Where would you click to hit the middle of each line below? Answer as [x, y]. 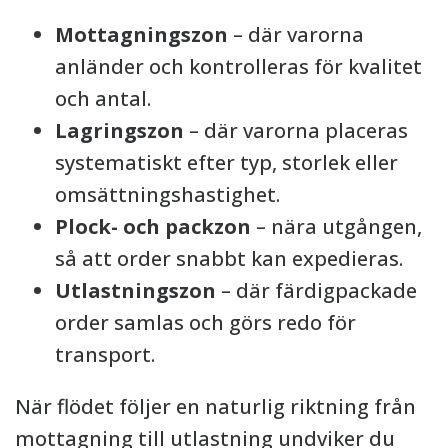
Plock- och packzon [153, 226]
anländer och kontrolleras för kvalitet [238, 66]
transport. [105, 354]
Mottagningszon [141, 34]
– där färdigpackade [316, 290]
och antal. [103, 98]
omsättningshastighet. [167, 194]
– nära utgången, [336, 226]
